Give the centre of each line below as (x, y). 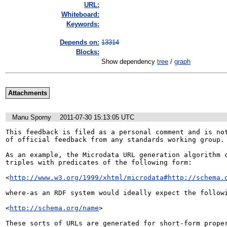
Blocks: (88, 52)
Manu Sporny (32, 117)
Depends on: (80, 43)
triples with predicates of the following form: (99, 162)
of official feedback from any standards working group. (115, 139)
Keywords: (83, 24)
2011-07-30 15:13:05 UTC (97, 117)
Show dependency (129, 62)
